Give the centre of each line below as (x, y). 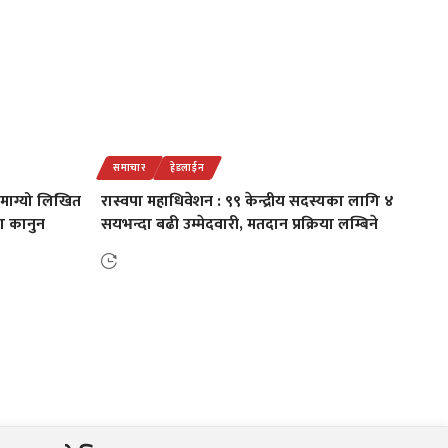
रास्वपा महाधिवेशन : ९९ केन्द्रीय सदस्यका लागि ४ (247, 201)
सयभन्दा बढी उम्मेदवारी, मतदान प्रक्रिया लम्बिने (239, 224)
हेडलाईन (187, 167)
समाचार (129, 167)
